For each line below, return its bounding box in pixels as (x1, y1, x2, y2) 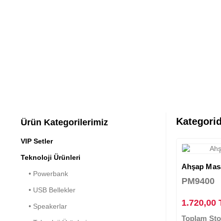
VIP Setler (21, 137, 53, 145)
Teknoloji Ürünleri (21, 153, 80, 161)
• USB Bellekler (21, 185, 75, 194)
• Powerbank (21, 169, 68, 178)
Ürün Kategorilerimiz (21, 117, 108, 127)
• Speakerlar (21, 202, 67, 210)
